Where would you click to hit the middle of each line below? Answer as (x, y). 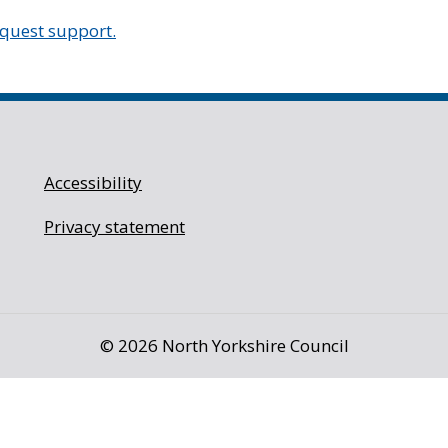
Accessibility (93, 182)
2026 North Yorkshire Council (233, 345)
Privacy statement (114, 226)
